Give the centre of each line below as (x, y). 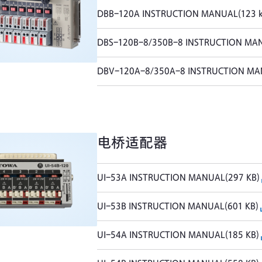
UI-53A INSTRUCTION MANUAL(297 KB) (179, 178)
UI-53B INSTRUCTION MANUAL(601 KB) (178, 206)
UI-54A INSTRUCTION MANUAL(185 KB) (178, 235)
